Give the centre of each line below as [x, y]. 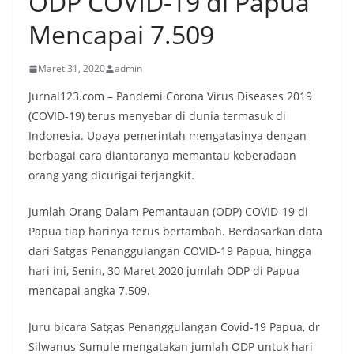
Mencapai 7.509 [121, 35]
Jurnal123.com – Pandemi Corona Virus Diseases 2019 [170, 96]
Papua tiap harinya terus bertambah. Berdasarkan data [175, 232]
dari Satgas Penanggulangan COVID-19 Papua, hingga [170, 251]
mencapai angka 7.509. [89, 291]
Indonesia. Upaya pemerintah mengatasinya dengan [168, 136]
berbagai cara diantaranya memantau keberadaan [162, 156]
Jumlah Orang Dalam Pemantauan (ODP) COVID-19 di [168, 212]
